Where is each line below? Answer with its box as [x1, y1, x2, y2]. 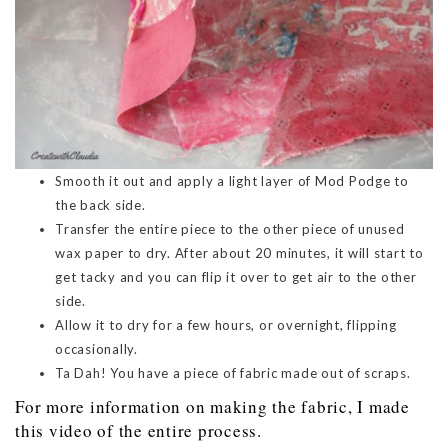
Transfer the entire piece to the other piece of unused [55, 221, 405, 238]
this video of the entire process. [15, 419, 262, 443]
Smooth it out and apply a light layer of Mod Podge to [55, 173, 409, 190]
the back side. [55, 197, 146, 214]
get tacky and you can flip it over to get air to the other [55, 269, 417, 286]
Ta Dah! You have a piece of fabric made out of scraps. [55, 365, 411, 382]
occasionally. [55, 341, 138, 358]
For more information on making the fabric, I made [15, 395, 410, 419]
